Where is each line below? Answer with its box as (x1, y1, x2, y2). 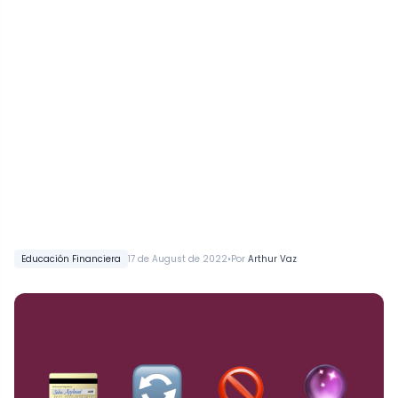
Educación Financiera (21, 252, 121, 267)
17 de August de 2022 (128, 252, 227, 267)
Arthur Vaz (248, 252, 297, 267)
